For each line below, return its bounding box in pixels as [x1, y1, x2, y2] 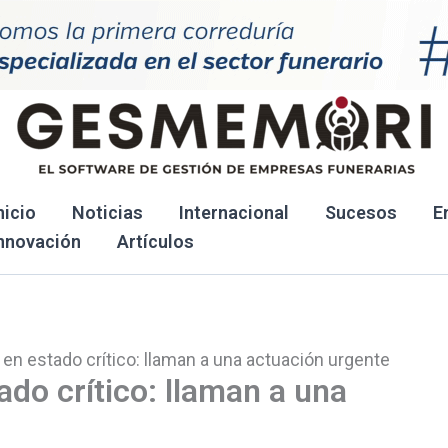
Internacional [179, 202, 289, 223]
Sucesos [325, 202, 397, 223]
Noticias [72, 202, 143, 223]
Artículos [117, 231, 194, 252]
